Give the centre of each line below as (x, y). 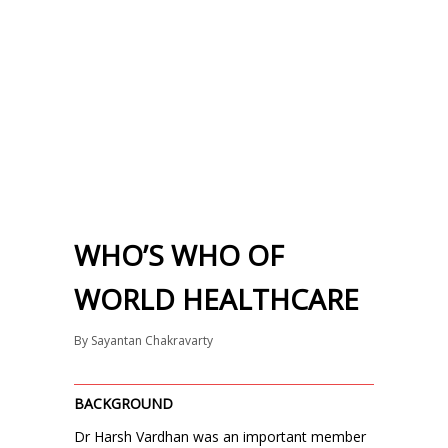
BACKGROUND (123, 403)
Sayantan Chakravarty (152, 340)
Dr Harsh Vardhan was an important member (220, 436)
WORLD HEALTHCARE (216, 299)
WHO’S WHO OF (179, 255)
